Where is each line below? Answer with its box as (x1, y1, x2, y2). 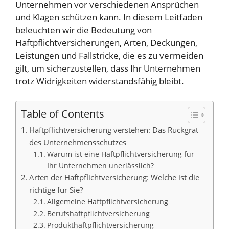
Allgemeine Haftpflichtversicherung (47, 196, 168, 207)
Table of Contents (21, 106, 104, 121)
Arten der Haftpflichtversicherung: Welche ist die (29, 172, 200, 182)
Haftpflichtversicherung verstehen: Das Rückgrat (29, 124, 199, 135)
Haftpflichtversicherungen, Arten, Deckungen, (15, 37, 197, 49)
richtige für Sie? (29, 184, 83, 195)
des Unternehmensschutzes (29, 136, 127, 147)
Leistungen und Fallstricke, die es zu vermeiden (15, 50, 203, 62)
